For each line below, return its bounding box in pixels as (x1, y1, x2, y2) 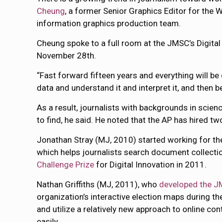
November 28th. (37, 51, 97, 61)
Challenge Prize (37, 160, 95, 170)
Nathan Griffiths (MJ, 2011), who (37, 179, 160, 190)
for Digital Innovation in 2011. (94, 160, 207, 170)
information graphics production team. (37, 18, 181, 29)
